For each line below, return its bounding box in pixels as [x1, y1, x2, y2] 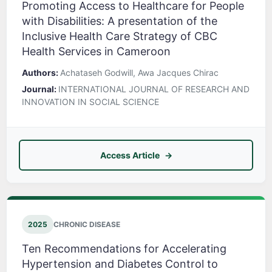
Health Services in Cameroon [22, 45, 171, 58]
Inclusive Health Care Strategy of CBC [22, 30, 217, 43]
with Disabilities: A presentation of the [22, 15, 217, 28]
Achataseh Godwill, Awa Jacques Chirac [60, 67, 219, 78]
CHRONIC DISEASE [53, 220, 120, 229]
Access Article [100, 150, 160, 161]
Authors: [22, 67, 60, 78]
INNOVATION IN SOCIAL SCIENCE [22, 97, 159, 107]
